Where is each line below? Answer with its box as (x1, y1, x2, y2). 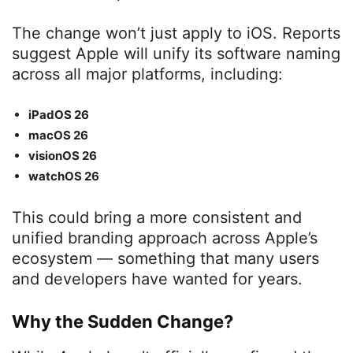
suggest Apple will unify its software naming (12, 44, 340, 64)
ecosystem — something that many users (12, 249, 319, 269)
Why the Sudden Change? (12, 311, 233, 333)
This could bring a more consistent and (12, 208, 302, 228)
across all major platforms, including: (12, 65, 283, 84)
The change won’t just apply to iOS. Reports (12, 24, 340, 43)
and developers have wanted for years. (12, 269, 303, 289)
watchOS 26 (28, 169, 99, 184)
